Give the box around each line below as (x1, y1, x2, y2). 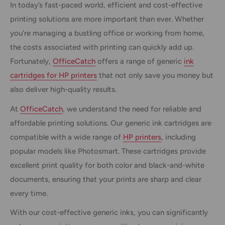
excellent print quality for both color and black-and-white (10, 160, 204, 170)
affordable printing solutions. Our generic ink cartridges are (10, 118, 211, 128)
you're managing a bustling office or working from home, (10, 29, 204, 38)
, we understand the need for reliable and (63, 104, 201, 114)
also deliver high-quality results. (10, 85, 117, 94)
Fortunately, (10, 57, 53, 66)
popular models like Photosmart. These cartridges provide (10, 146, 206, 156)
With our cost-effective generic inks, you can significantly (10, 208, 208, 217)
